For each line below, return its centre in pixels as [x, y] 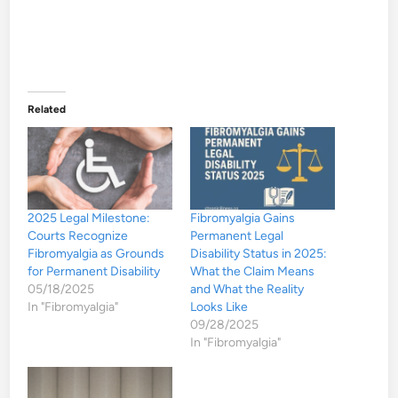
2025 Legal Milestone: [89, 218]
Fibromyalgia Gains [243, 218]
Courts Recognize [78, 235]
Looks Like [219, 306]
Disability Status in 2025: [259, 253]
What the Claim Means [252, 271]
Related [47, 109]
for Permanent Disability [94, 271]
